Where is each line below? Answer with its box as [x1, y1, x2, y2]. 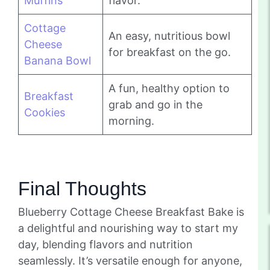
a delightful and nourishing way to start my [18, 222, 238, 235]
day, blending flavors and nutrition [18, 238, 193, 251]
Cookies [24, 106, 65, 119]
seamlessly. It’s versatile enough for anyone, [18, 254, 242, 268]
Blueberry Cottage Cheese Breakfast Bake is [18, 206, 244, 219]
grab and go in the [108, 98, 202, 111]
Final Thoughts [18, 178, 146, 200]
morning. [108, 115, 154, 128]
